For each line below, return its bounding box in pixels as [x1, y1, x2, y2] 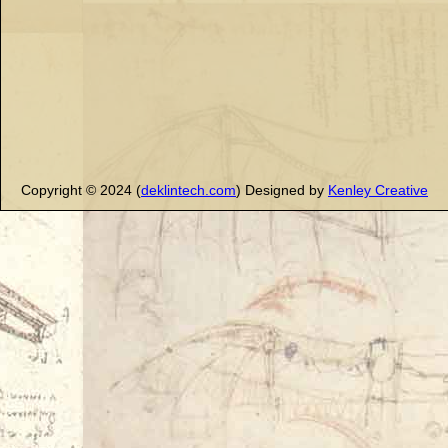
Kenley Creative [328, 182, 428, 198]
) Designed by [236, 182, 328, 198]
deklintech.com [141, 182, 236, 198]
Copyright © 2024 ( [21, 182, 141, 198]
